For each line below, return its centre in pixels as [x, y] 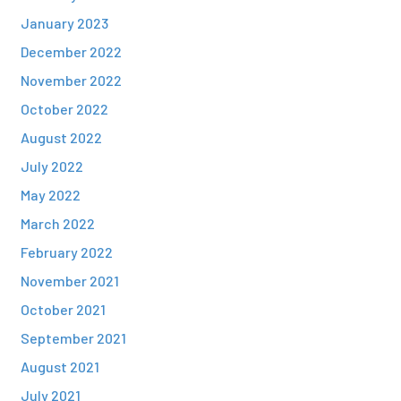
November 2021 [69, 281]
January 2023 [64, 23]
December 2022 [71, 51]
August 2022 [61, 137]
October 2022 [64, 109]
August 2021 [60, 367]
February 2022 [66, 252]
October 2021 [63, 309]
